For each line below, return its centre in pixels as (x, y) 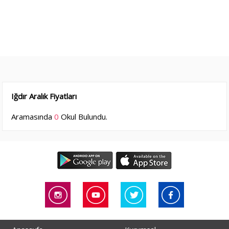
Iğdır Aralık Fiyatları (44, 96)
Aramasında (33, 117)
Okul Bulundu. (83, 117)
